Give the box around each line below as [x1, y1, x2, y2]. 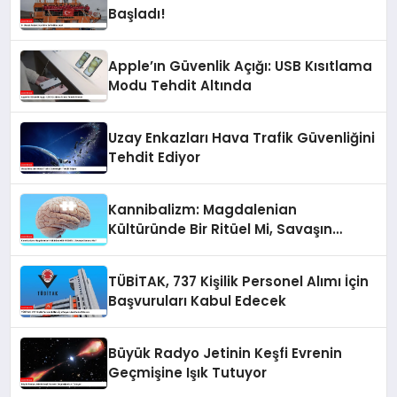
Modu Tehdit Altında [108, 76, 253, 96]
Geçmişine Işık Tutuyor [108, 363, 268, 383]
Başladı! [108, 4, 167, 24]
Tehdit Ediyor [108, 148, 201, 167]
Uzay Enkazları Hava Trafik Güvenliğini [108, 128, 376, 148]
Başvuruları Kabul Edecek [108, 292, 287, 311]
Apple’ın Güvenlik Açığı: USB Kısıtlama [108, 57, 373, 76]
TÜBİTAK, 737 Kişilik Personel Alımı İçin [108, 272, 370, 292]
